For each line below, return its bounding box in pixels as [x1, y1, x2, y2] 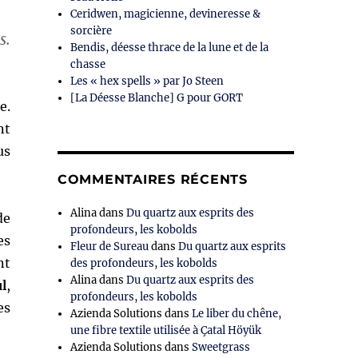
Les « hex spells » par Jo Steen [70, 74, 225, 89]
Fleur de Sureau [70, 240, 149, 254]
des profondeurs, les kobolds [70, 257, 218, 271]
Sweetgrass [192, 340, 251, 355]
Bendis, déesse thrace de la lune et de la [70, 41, 269, 55]
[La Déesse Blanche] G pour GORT [70, 91, 244, 105]
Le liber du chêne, [192, 307, 282, 321]
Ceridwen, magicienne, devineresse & [70, 7, 261, 22]
